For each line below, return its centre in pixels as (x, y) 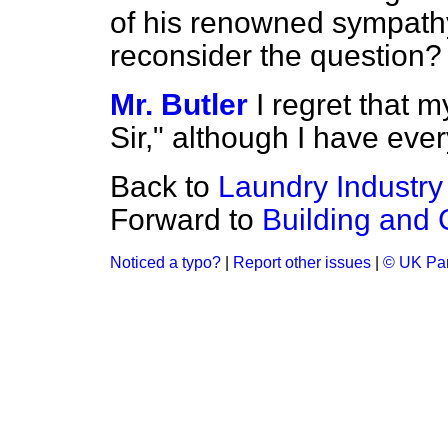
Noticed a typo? (165, 262)
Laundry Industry (330, 186)
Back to (164, 186)
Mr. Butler (179, 104)
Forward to (186, 219)
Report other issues (302, 262)
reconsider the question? (276, 55)
